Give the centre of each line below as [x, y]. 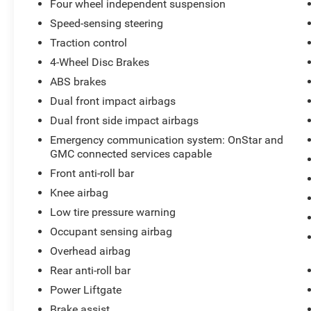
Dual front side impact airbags [125, 121]
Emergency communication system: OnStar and [167, 140]
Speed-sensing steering [107, 24]
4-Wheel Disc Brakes [100, 62]
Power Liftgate [86, 290]
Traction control [89, 43]
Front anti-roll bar [92, 174]
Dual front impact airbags [113, 101]
